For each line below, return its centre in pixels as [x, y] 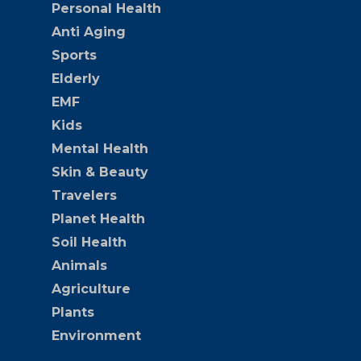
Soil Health [89, 242]
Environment [96, 335]
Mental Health [100, 148]
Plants [73, 312]
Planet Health [98, 218]
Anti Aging [89, 31]
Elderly [76, 78]
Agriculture [91, 288]
